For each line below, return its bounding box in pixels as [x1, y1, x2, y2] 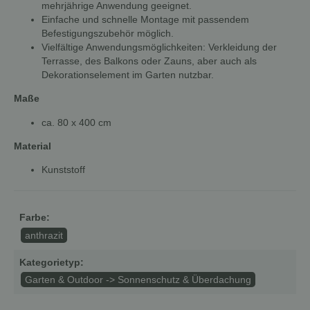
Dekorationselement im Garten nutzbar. [42, 69, 214, 80]
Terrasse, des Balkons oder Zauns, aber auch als [42, 55, 257, 66]
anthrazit [24, 230, 63, 241]
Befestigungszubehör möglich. [42, 27, 174, 39]
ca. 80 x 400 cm [42, 116, 111, 128]
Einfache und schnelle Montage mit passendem [42, 13, 249, 25]
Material [14, 140, 51, 152]
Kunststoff [42, 164, 85, 176]
